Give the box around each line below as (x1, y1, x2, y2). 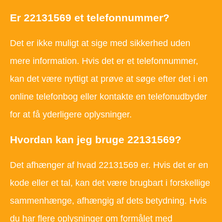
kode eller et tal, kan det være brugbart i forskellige (10, 178, 210, 188)
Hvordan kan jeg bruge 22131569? (10, 134, 181, 146)
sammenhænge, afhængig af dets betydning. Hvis (10, 196, 207, 206)
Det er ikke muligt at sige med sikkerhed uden (10, 38, 190, 49)
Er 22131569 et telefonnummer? (10, 11, 169, 23)
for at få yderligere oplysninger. (10, 110, 132, 120)
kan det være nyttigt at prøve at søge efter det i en (10, 74, 208, 84)
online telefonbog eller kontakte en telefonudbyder (10, 92, 207, 102)
